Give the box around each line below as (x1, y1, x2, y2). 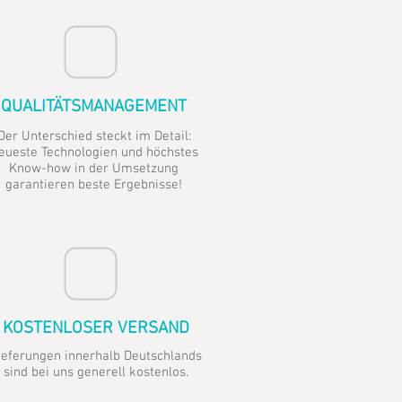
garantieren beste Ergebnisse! (5, 177, 182, 193)
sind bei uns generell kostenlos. (3, 364, 188, 380)
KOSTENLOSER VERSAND (2, 319, 189, 339)
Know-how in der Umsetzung (9, 161, 179, 177)
